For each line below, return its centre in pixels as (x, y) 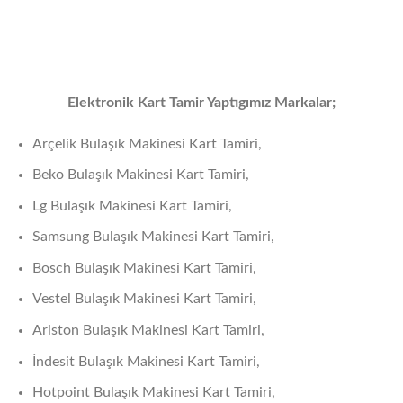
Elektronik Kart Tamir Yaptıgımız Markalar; (201, 102)
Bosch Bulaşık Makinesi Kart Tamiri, (144, 268)
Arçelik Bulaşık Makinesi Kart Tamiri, (147, 143)
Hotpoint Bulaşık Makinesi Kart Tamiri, (153, 393)
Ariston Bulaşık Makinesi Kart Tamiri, (148, 331)
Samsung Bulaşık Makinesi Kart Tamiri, (153, 237)
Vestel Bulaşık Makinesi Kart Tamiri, (144, 299)
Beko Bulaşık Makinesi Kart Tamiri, (140, 175)
